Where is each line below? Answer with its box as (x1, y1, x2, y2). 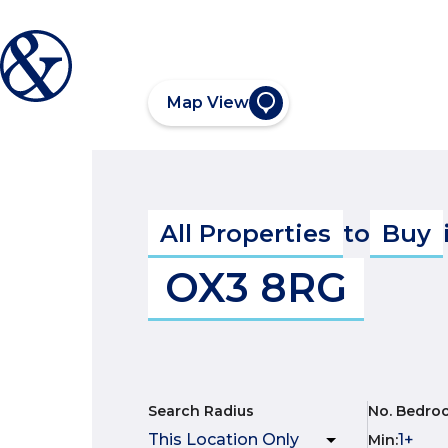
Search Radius (148, 402, 254, 420)
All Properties (160, 219, 331, 248)
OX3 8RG (165, 263, 347, 312)
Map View (167, 93, 249, 112)
